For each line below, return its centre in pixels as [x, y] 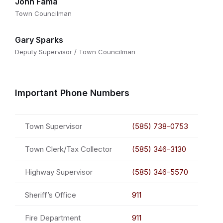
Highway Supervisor [59, 172]
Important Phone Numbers [72, 93]
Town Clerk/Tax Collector [68, 149]
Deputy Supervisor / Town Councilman [75, 52]
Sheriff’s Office [51, 195]
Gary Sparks [39, 40]
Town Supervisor [54, 126]
